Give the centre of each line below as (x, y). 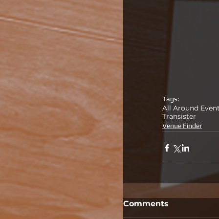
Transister (179, 116)
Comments (146, 204)
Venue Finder (182, 126)
